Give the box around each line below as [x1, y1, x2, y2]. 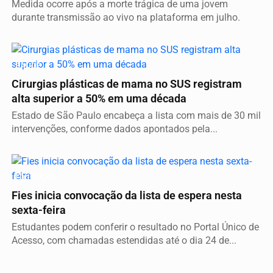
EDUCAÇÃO [15, 172, 56, 182]
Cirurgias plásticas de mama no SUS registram [12, 77, 242, 90]
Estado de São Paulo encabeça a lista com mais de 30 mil [12, 109, 261, 121]
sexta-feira [12, 204, 66, 216]
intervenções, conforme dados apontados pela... [12, 122, 218, 135]
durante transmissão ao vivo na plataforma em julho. [12, 11, 240, 23]
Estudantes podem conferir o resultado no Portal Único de [12, 221, 259, 233]
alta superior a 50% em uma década [12, 92, 186, 105]
